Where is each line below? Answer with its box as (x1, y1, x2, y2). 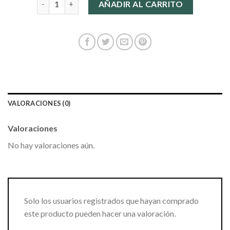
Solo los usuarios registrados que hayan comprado (24, 195, 199, 205)
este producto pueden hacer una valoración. (24, 208, 176, 218)
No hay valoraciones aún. (8, 140, 94, 150)
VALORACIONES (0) (8, 99, 71, 107)
